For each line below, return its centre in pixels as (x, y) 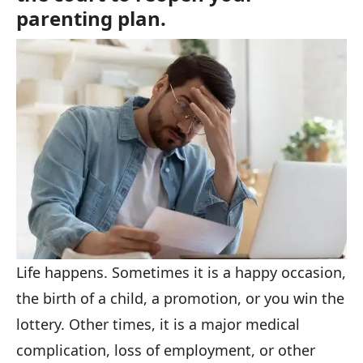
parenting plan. (91, 19)
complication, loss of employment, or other (166, 350)
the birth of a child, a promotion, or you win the (180, 298)
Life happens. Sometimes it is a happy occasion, (181, 272)
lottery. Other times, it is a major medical (158, 324)
